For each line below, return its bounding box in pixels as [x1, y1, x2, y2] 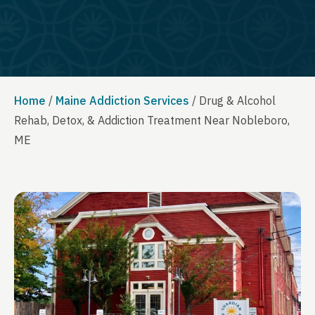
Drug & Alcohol [199, 94, 276, 108]
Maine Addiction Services [56, 94, 189, 108]
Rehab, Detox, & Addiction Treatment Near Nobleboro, [14, 113, 290, 127]
